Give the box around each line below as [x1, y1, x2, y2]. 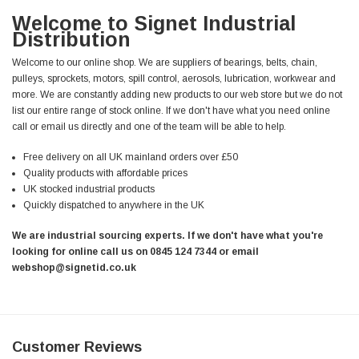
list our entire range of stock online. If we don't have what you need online [12, 104, 330, 116]
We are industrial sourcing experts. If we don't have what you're [12, 229, 323, 241]
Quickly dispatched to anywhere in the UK [22, 199, 204, 211]
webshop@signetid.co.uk [12, 261, 136, 273]
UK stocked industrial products [22, 183, 155, 195]
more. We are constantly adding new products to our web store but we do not [12, 88, 342, 100]
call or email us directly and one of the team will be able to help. [12, 120, 286, 132]
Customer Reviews [12, 338, 142, 355]
